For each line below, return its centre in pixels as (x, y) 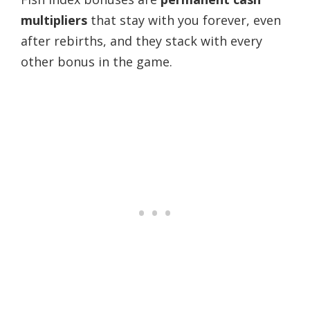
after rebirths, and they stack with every (142, 41)
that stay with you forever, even (184, 20)
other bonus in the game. (97, 62)
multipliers (54, 20)
